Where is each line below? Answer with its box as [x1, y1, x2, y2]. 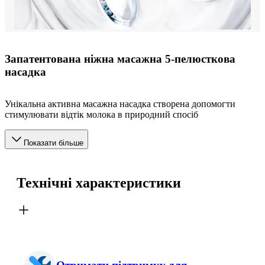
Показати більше [24, 138, 83, 148]
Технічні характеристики [17, 175, 181, 191]
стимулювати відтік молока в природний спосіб [5, 109, 198, 120]
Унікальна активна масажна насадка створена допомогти [5, 99, 235, 109]
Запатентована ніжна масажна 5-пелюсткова [5, 52, 235, 65]
